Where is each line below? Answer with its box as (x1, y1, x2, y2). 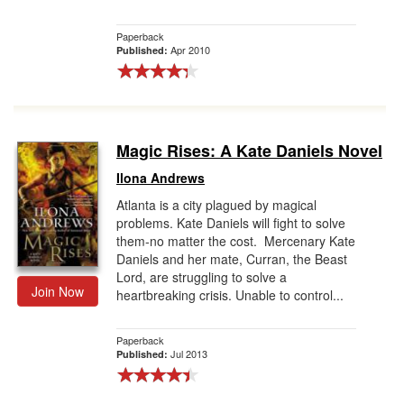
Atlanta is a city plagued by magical (116, 196, 317, 214)
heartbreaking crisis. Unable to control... (116, 286, 344, 304)
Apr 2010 (170, 42, 210, 57)
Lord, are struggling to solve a (116, 268, 287, 286)
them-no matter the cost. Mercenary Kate (116, 232, 355, 250)
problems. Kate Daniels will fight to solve (116, 214, 345, 232)
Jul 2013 (170, 346, 207, 361)
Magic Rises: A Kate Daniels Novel (116, 139, 382, 162)
